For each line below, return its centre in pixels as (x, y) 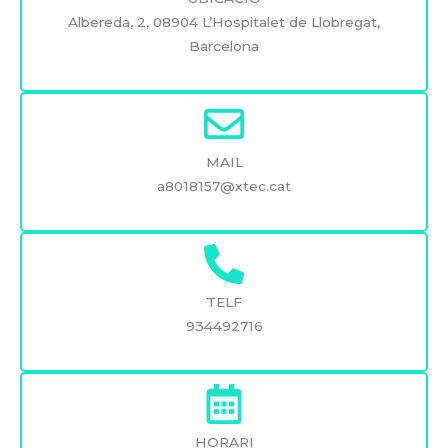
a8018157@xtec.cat (224, 186)
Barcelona (224, 46)
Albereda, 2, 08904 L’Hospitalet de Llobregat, (224, 22)
